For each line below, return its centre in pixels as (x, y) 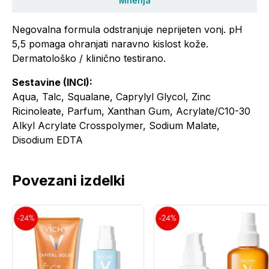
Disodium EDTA (47, 140)
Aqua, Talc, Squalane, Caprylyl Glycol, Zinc (111, 97)
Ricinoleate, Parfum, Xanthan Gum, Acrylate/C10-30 (131, 111)
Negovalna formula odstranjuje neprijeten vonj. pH (127, 29)
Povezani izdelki (68, 180)
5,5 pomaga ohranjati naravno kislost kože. (110, 44)
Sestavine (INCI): (52, 82)
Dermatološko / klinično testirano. (89, 58)
